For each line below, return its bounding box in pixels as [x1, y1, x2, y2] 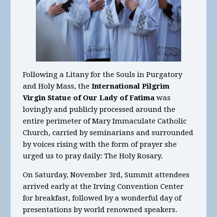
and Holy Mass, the [23, 82, 92, 91]
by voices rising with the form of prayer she [23, 140, 177, 149]
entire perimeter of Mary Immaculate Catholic [23, 117, 187, 126]
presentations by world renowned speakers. [23, 205, 178, 215]
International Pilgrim [92, 82, 170, 91]
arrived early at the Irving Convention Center [23, 182, 184, 191]
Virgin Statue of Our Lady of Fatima [23, 93, 155, 103]
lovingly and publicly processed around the [23, 105, 176, 114]
